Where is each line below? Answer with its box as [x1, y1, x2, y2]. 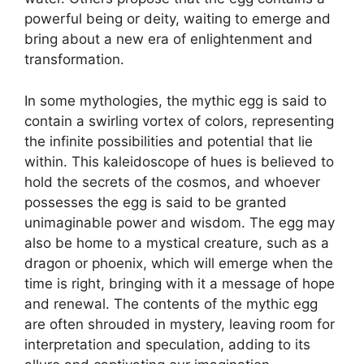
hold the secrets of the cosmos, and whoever [24, 173, 320, 190]
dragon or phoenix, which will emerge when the [24, 254, 333, 271]
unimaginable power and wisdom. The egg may [24, 214, 335, 231]
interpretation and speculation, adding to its [24, 336, 310, 353]
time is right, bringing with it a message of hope [24, 275, 335, 292]
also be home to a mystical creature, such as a [24, 234, 329, 251]
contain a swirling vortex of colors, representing [24, 112, 334, 129]
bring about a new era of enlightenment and [24, 31, 313, 47]
